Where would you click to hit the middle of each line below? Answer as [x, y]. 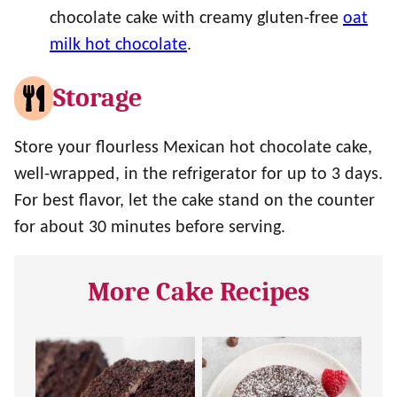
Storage [98, 98]
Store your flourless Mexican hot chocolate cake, [193, 148]
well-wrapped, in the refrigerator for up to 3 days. [198, 175]
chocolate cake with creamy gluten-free [196, 19]
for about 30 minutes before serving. [150, 228]
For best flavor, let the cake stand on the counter [195, 201]
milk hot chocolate [118, 45]
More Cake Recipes [198, 292]
